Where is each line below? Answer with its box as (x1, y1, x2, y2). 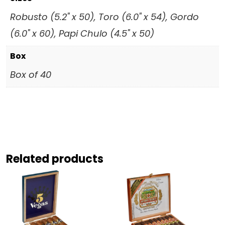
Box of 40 (10, 68, 51, 81)
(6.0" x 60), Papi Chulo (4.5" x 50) (10, 27, 154, 40)
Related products (6, 151, 103, 167)
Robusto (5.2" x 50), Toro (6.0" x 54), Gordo (10, 10, 199, 23)
